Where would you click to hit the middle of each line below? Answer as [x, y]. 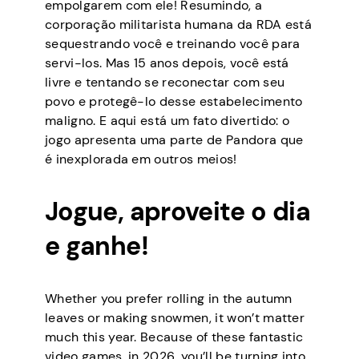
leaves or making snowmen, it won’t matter [175, 317]
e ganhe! [97, 246]
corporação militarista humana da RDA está [179, 24]
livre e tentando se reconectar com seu [165, 82]
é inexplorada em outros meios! [141, 159]
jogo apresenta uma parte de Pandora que [174, 139]
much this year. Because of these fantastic [174, 337]
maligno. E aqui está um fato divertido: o [167, 120]
